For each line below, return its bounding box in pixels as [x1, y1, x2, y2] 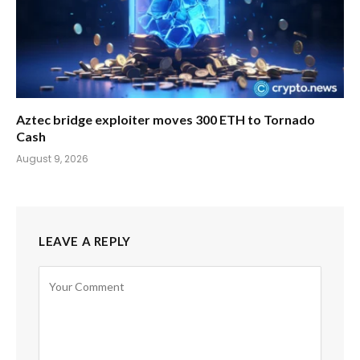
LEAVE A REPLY [39, 233, 131, 248]
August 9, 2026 [16, 151, 88, 166]
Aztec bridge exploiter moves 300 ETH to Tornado [16, 111, 315, 127]
